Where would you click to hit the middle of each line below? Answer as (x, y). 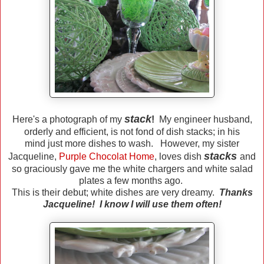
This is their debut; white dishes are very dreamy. (115, 193)
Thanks (236, 193)
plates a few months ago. (132, 181)
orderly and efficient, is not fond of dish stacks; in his (132, 132)
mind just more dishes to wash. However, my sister (132, 144)
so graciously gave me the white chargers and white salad (132, 169)
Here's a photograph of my (68, 120)
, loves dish (179, 157)
